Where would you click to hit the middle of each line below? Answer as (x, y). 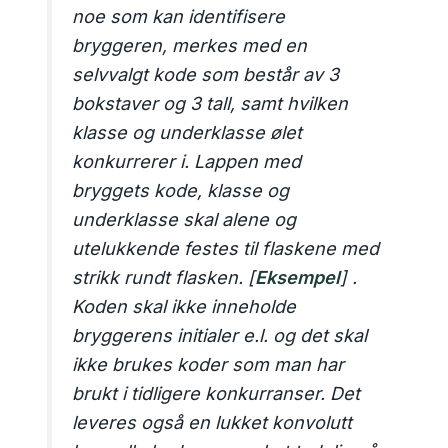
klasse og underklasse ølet (187, 133)
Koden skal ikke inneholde (184, 307)
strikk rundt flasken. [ (164, 278)
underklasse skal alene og (184, 220)
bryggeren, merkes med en (190, 46)
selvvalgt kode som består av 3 (206, 75)
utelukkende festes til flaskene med (226, 249)
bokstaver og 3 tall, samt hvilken (210, 104)
